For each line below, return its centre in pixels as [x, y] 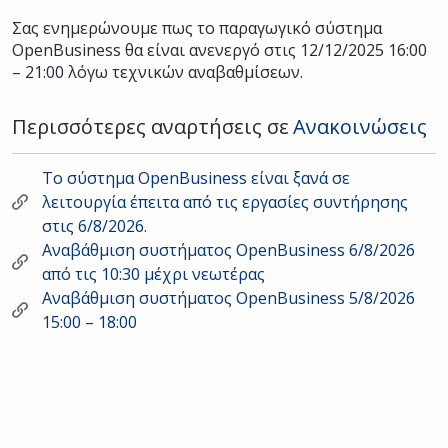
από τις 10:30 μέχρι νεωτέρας [153, 274]
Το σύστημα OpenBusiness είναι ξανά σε [196, 178]
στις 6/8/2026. [94, 226]
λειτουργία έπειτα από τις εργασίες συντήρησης [225, 202]
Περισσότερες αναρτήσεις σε [150, 126]
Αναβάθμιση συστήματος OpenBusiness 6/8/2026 [228, 250]
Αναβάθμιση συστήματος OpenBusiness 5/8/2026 [228, 298]
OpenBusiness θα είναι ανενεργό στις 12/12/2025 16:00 [219, 50]
